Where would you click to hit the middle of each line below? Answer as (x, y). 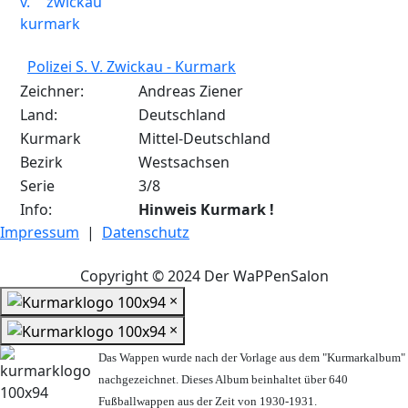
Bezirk (41, 163)
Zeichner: (52, 92)
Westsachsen (184, 163)
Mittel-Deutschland (204, 139)
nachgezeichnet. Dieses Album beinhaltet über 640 (223, 379)
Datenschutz (146, 233)
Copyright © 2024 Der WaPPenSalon (204, 276)
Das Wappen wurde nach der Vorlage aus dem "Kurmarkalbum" (252, 357)
